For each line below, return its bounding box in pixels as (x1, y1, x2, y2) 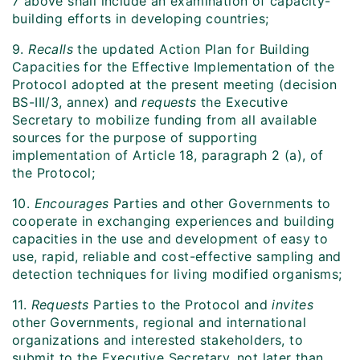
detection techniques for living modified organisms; (12, 266, 342, 283)
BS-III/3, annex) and (12, 94, 142, 111)
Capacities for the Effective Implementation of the (12, 59, 334, 76)
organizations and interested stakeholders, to (12, 332, 303, 349)
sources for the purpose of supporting (12, 129, 258, 146)
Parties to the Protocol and (88, 297, 272, 313)
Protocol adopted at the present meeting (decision (12, 76, 337, 93)
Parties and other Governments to (108, 195, 331, 212)
